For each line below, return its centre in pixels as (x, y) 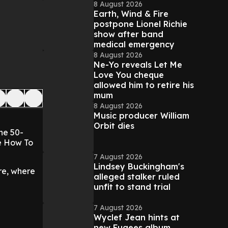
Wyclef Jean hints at (137, 217)
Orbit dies (114, 126)
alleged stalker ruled (137, 177)
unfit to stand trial (132, 187)
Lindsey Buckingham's (139, 166)
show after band (129, 34)
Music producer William (141, 116)
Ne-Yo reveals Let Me (138, 65)
